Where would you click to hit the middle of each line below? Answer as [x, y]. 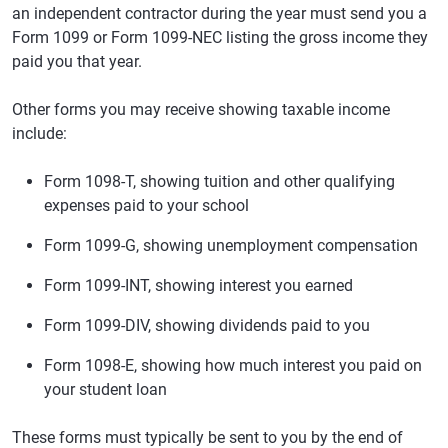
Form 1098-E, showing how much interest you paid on [233, 365]
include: [39, 133]
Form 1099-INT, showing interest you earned [198, 285]
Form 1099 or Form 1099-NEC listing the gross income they [220, 37]
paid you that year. [77, 61]
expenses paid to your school [146, 205]
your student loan [105, 389]
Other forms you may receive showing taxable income [201, 109]
